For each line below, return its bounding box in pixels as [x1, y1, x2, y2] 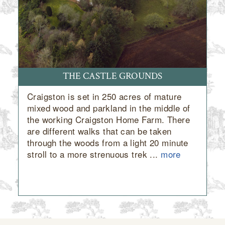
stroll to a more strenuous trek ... [27, 147, 161, 160]
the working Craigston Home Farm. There [27, 113, 190, 126]
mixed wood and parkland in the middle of [27, 101, 190, 114]
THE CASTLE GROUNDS [63, 70, 162, 83]
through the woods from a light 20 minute [27, 136, 188, 149]
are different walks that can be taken [27, 124, 172, 137]
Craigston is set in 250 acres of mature [27, 89, 182, 102]
